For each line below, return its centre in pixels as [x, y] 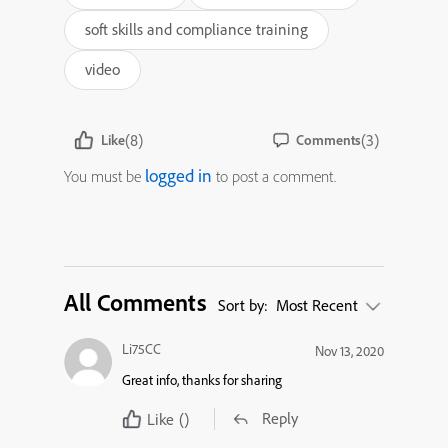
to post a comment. [274, 175]
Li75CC [141, 348]
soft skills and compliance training [196, 28]
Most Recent [319, 304]
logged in [178, 175]
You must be [104, 175]
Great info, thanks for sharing [202, 379]
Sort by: [245, 304]
